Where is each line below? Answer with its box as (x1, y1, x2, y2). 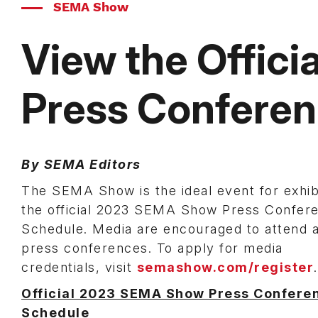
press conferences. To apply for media (21, 241, 283, 256)
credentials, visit (21, 260, 137, 275)
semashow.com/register (136, 260, 314, 275)
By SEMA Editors (21, 157, 141, 172)
